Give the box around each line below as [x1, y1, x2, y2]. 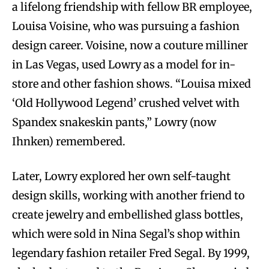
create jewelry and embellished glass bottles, [12, 208, 243, 222]
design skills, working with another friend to [12, 189, 245, 203]
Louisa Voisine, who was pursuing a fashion [12, 19, 240, 34]
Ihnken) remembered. [12, 134, 125, 149]
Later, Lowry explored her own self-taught [12, 169, 231, 184]
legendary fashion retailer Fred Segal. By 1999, [12, 246, 250, 261]
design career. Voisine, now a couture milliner [12, 38, 248, 53]
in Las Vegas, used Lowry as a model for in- [12, 58, 235, 72]
